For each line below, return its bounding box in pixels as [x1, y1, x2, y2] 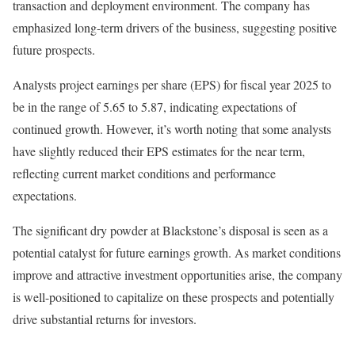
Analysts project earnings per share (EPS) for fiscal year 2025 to [13, 76, 331, 94]
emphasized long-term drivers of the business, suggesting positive [13, 19, 337, 36]
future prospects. [13, 41, 95, 59]
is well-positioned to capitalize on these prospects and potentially [13, 288, 334, 306]
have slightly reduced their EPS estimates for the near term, [13, 143, 305, 160]
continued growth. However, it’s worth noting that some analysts [13, 120, 331, 138]
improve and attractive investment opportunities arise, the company [13, 266, 342, 284]
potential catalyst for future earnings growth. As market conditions [13, 244, 341, 261]
